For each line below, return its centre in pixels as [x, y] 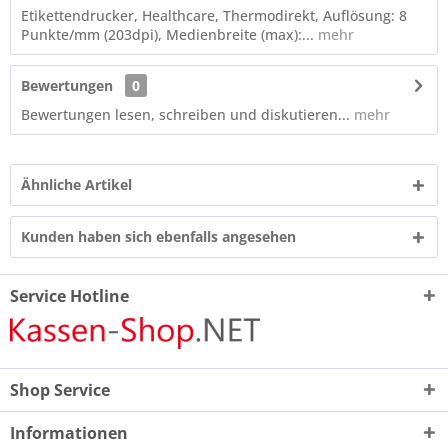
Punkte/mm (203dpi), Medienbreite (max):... [167, 34]
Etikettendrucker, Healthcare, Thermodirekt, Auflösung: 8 [214, 15]
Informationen [69, 433]
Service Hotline [69, 296]
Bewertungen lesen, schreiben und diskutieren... [185, 114]
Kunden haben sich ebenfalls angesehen [158, 236]
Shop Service [60, 390]
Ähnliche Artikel [76, 184]
